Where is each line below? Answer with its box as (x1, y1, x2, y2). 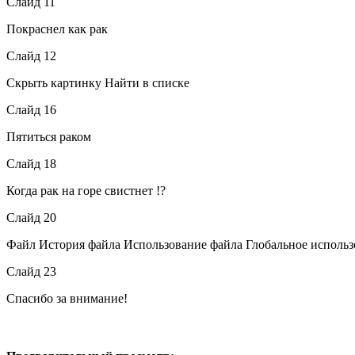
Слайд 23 (6, 264, 56, 278)
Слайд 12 (6, 48, 56, 63)
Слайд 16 (6, 102, 56, 116)
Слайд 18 (6, 156, 56, 170)
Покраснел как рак (6, 21, 108, 36)
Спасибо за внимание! (6, 291, 128, 305)
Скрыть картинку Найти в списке (6, 75, 189, 90)
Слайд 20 (6, 210, 56, 224)
